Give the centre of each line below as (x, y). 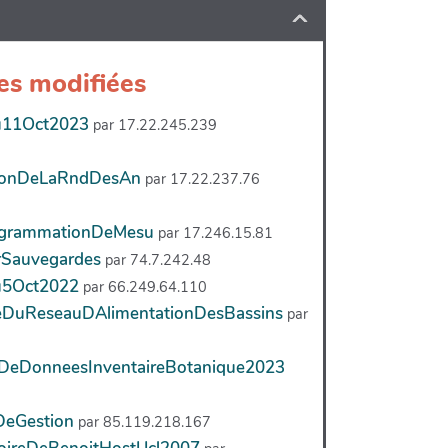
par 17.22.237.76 (202, 178)
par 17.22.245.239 (155, 124)
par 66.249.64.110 (145, 286)
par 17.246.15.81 (215, 232)
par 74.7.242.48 (158, 259)
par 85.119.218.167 (144, 421)
